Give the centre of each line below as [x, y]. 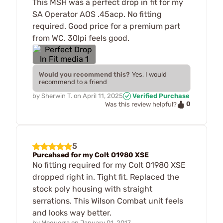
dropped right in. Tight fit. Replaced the [106, 177]
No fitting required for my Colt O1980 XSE [109, 165]
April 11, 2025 [103, 96]
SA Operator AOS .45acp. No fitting [97, 14]
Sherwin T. [57, 96]
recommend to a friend [73, 82]
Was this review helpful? [141, 105]
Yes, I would [149, 74]
